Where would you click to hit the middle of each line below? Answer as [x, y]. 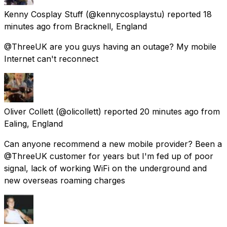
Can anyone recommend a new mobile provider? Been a [113, 144]
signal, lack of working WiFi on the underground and [105, 168]
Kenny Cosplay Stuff [44, 14]
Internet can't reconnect [51, 59]
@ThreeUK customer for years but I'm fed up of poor [109, 156]
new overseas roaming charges [65, 180]
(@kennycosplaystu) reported [143, 14]
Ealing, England [33, 123]
